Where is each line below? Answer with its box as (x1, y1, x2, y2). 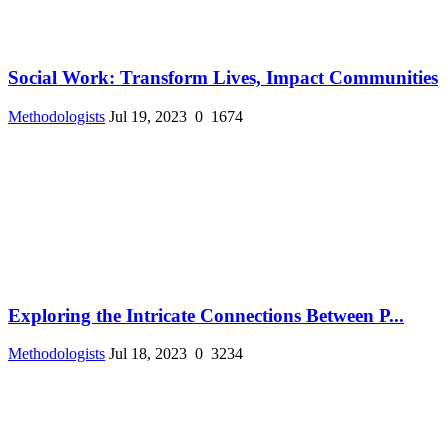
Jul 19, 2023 (109, 108, 187, 125)
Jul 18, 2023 (109, 345, 187, 363)
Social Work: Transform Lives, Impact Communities (8, 67, 438, 89)
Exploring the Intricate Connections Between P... (8, 304, 404, 326)
